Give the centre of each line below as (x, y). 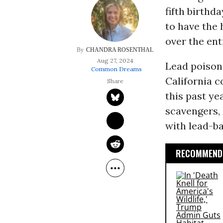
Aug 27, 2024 (115, 61)
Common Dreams (116, 69)
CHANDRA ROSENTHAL (120, 50)
